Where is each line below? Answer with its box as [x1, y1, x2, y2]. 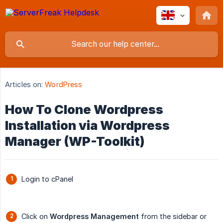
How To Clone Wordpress [5, 102, 163, 117]
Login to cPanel [21, 175, 73, 184]
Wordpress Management [50, 212, 139, 221]
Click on [21, 212, 50, 221]
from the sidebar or [139, 212, 207, 221]
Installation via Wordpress [5, 118, 170, 133]
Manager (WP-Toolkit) [5, 134, 145, 149]
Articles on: [5, 80, 43, 89]
